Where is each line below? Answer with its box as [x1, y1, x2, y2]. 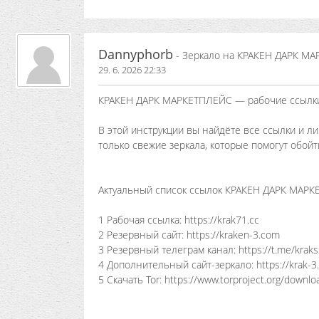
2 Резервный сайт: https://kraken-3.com [98, 228, 280, 241]
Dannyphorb [98, 46, 173, 63]
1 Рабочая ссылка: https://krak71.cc [98, 213, 259, 226]
